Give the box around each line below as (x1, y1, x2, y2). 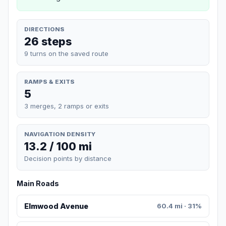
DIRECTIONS (24, 25, 65, 33)
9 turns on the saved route (24, 49, 108, 58)
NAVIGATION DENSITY (24, 130, 95, 138)
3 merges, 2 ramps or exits (24, 101, 109, 110)
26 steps (24, 34, 72, 48)
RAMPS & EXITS (24, 78, 75, 85)
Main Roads (17, 179, 59, 188)
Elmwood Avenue (24, 202, 88, 211)
